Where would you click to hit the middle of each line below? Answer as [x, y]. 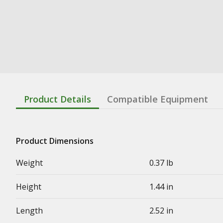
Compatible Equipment [158, 99]
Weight [29, 163]
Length [29, 211]
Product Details [57, 99]
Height [29, 187]
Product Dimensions [55, 141]
